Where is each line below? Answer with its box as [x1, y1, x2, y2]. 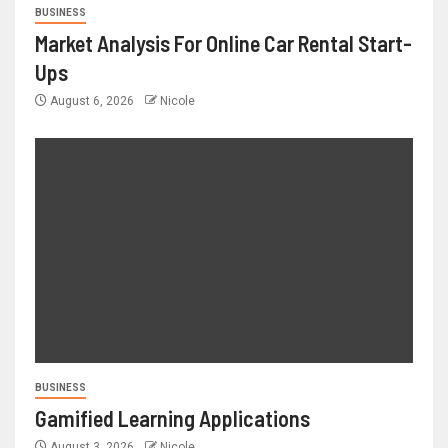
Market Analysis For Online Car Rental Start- [35, 30, 412, 57]
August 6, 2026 [47, 94, 137, 109]
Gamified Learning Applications [35, 405, 310, 432]
